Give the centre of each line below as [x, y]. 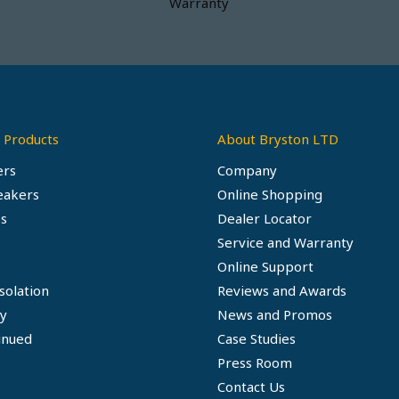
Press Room [255, 362]
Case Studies [256, 338]
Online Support [265, 266]
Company [247, 170]
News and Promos [275, 314]
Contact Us [251, 386]
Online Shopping [270, 194]
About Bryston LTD [278, 138]
